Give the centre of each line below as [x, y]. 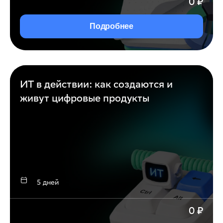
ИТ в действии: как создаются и [96, 84]
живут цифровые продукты [85, 98]
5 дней [48, 182]
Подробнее [111, 26]
